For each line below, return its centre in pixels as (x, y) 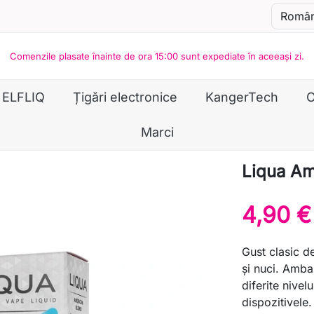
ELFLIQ (23, 97)
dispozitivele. (277, 302)
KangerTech (242, 97)
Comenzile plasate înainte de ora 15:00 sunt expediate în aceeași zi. (157, 56)
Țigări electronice (125, 97)
